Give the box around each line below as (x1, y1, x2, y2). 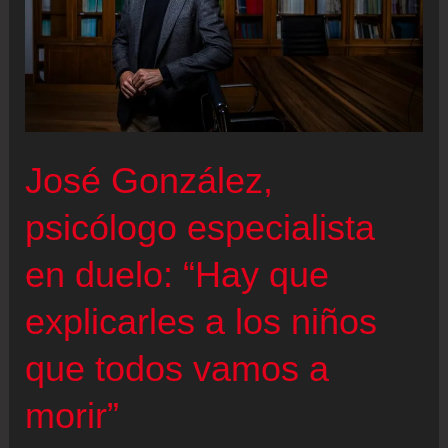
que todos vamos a (25, 348, 330, 390)
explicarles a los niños (25, 301, 378, 343)
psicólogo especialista (25, 207, 376, 249)
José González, (25, 160, 274, 202)
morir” (25, 395, 120, 437)
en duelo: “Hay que (25, 254, 330, 296)
